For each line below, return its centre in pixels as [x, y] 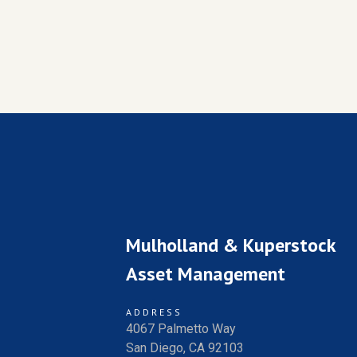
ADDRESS [155, 312]
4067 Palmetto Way [181, 329]
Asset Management [206, 274]
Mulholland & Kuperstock [231, 245]
